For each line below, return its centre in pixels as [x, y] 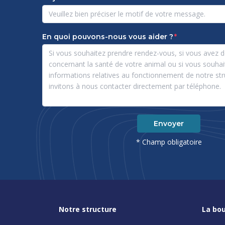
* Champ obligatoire [169, 123]
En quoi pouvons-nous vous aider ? [108, 18]
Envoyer [169, 105]
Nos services [82, 209]
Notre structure [88, 190]
